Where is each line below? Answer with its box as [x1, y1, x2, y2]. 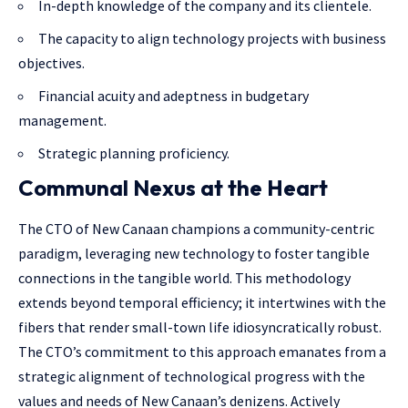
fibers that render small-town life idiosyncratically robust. [18, 318, 382, 337]
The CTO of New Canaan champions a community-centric [18, 219, 374, 239]
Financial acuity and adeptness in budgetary [38, 86, 309, 105]
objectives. [18, 53, 85, 72]
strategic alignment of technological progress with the [18, 367, 365, 386]
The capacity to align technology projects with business [38, 28, 386, 47]
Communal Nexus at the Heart [18, 173, 328, 201]
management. [18, 110, 107, 129]
